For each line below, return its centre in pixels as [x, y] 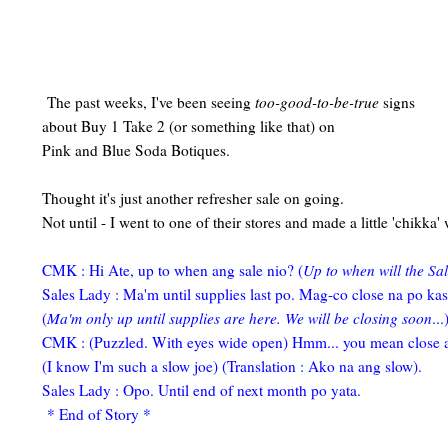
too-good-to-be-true [317, 102]
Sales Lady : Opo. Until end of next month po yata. [201, 390]
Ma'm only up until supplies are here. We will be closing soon [239, 318]
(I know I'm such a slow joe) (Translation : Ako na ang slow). [232, 366]
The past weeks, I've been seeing [148, 102]
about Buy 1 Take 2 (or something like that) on [188, 126]
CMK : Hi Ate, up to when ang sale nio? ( [172, 270]
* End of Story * [96, 414]
